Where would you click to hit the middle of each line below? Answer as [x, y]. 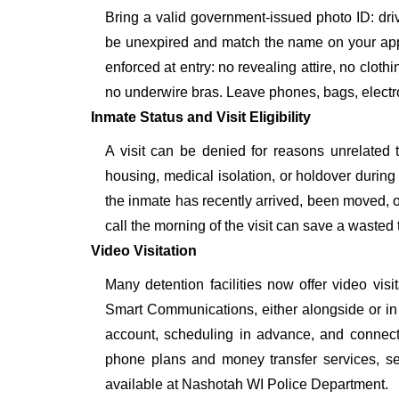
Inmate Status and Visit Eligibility [201, 118]
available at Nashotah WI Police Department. [247, 385]
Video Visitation [144, 251]
